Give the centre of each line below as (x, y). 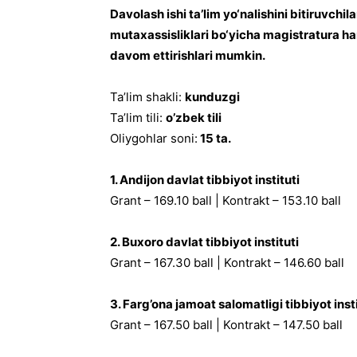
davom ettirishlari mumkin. (188, 55)
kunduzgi (212, 97)
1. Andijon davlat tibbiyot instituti (205, 180)
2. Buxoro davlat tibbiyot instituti (204, 242)
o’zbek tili (194, 118)
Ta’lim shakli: (147, 97)
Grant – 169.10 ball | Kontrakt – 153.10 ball (226, 200)
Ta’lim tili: (138, 118)
